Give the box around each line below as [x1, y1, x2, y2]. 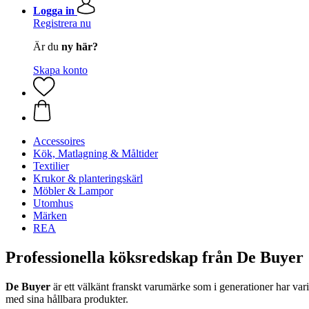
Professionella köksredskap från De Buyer [6, 248, 303, 266]
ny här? [61, 41, 98, 52]
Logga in [33, 5, 74, 17]
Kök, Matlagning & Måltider [33, 148, 158, 159]
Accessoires [33, 135, 85, 147]
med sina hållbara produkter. [6, 292, 128, 305]
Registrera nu [33, 17, 91, 29]
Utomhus [33, 197, 73, 209]
